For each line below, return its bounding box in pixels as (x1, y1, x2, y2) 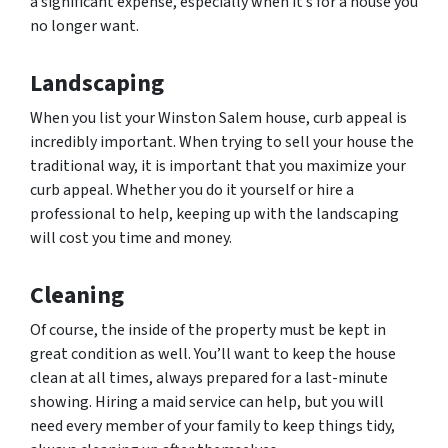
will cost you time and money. (30, 226, 232, 249)
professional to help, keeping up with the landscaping (30, 202, 399, 225)
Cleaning (30, 277, 124, 313)
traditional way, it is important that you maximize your (30, 154, 406, 177)
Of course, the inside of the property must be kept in (30, 318, 386, 341)
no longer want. (30, 14, 139, 37)
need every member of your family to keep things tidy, (30, 414, 395, 437)
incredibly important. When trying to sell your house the (30, 130, 414, 153)
